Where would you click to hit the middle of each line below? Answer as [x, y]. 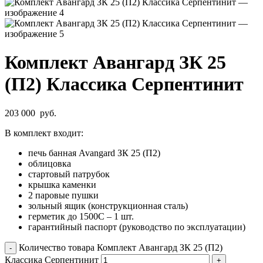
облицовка [50, 163]
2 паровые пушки [63, 195]
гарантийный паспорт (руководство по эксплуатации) [137, 227]
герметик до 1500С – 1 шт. [81, 216]
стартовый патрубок [69, 174]
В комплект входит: [44, 133]
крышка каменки [62, 184]
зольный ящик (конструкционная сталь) [108, 205]
